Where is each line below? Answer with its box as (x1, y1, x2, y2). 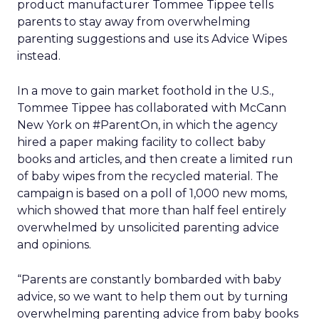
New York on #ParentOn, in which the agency (17, 118, 278, 132)
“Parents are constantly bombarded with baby (17, 273, 281, 286)
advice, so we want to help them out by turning (17, 290, 288, 303)
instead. (17, 49, 61, 63)
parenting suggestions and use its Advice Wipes (17, 32, 287, 46)
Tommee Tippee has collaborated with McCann (17, 101, 286, 115)
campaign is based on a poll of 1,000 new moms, (17, 187, 287, 200)
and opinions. (17, 238, 91, 251)
